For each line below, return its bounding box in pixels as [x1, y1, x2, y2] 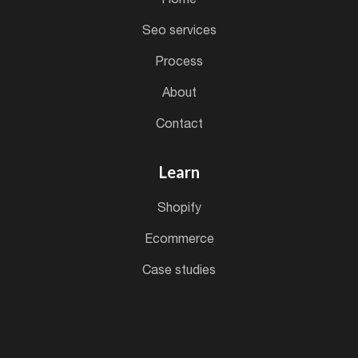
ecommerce [152, 231, 214, 246]
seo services [150, 22, 217, 38]
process [164, 54, 203, 69]
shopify [165, 200, 201, 215]
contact [164, 116, 203, 131]
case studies [151, 262, 216, 277]
